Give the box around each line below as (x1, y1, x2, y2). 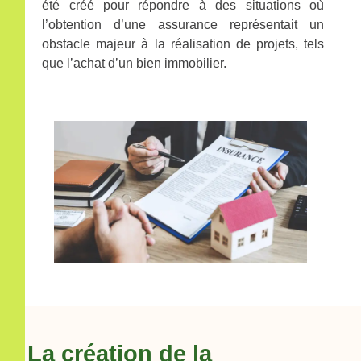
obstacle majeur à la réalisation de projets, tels (42, 36, 325, 51)
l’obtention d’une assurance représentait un (42, 17, 325, 31)
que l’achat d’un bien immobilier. (42, 56, 227, 70)
